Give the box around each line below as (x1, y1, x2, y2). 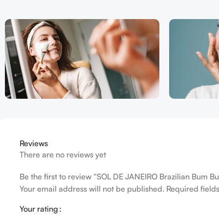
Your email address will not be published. (20, 184, 164, 194)
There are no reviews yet (20, 150, 106, 160)
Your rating (20, 204, 58, 214)
